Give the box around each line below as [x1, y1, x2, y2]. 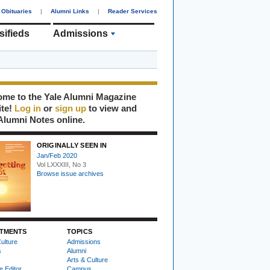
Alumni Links [51, 8, 89, 14]
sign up [55, 103, 86, 113]
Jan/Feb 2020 [37, 152, 77, 159]
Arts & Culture [67, 256, 108, 263]
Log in [14, 103, 41, 113]
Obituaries [1, 8, 32, 14]
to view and [86, 103, 137, 113]
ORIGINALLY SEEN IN [37, 142, 107, 149]
